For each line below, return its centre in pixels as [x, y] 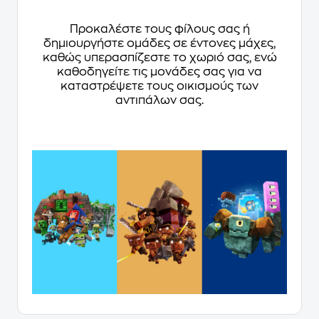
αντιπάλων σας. [159, 101]
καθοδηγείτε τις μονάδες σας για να [159, 72]
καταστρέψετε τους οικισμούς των [159, 87]
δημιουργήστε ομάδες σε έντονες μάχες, [159, 44]
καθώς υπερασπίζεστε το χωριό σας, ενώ [159, 58]
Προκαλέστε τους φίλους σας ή [159, 30]
